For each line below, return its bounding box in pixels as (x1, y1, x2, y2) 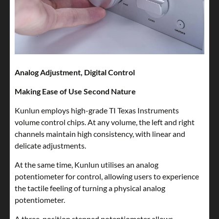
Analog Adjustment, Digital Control (15, 67, 135, 77)
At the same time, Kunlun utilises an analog (15, 160, 158, 170)
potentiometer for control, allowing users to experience (15, 172, 199, 181)
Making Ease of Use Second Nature (15, 87, 136, 96)
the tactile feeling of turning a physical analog (15, 183, 165, 193)
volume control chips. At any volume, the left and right (15, 117, 195, 127)
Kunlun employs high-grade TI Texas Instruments (15, 106, 179, 115)
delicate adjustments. (15, 141, 86, 151)
